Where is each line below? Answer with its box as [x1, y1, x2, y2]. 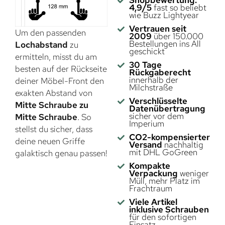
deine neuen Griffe [15, 136, 85, 147]
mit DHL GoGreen [129, 147, 197, 158]
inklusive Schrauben [129, 204, 209, 215]
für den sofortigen [129, 211, 196, 223]
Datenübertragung [129, 103, 205, 115]
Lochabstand [15, 39, 68, 51]
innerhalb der [129, 74, 178, 86]
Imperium [129, 118, 164, 130]
